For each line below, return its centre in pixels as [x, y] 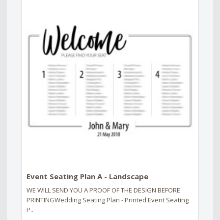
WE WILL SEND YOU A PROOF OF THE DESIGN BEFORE [103, 190]
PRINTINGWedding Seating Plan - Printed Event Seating [108, 200]
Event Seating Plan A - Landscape [87, 176]
